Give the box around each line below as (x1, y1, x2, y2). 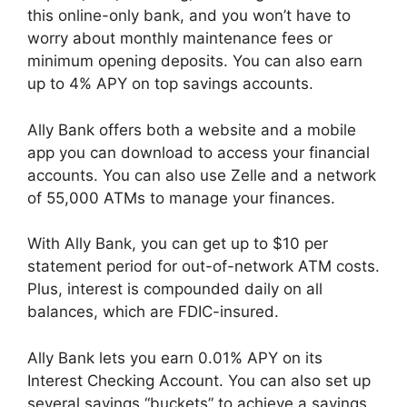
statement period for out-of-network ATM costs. (27, 257, 380, 276)
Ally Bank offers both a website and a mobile (27, 120, 356, 139)
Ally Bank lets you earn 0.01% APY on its (27, 348, 323, 367)
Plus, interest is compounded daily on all (27, 280, 323, 299)
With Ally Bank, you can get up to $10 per (27, 234, 328, 253)
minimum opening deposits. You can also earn (27, 52, 362, 71)
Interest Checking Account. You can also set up (27, 371, 371, 390)
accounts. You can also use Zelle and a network (27, 165, 376, 184)
